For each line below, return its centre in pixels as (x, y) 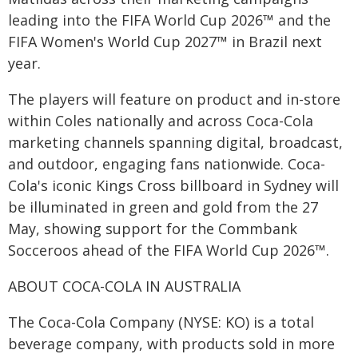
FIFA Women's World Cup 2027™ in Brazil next (165, 41)
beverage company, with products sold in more (171, 343)
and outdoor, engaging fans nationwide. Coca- (167, 163)
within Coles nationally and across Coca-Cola (161, 120)
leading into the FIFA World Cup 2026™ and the (169, 20)
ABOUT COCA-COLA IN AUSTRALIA (124, 286)
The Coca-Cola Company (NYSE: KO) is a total (161, 322)
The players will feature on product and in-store (174, 99)
